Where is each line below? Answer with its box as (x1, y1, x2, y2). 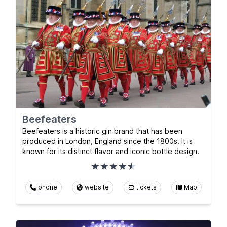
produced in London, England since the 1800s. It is (22, 136, 193, 145)
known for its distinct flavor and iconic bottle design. (22, 146, 199, 156)
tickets (136, 183, 157, 191)
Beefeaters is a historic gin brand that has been (22, 126, 182, 135)
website (85, 183, 109, 191)
